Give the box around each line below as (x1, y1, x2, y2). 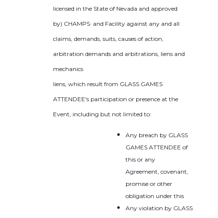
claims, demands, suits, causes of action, (53, 35, 164, 42)
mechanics (53, 65, 84, 73)
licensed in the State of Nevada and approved (53, 4, 178, 12)
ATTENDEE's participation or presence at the (53, 95, 179, 103)
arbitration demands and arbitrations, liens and (53, 50, 185, 57)
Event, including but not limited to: (53, 110, 152, 118)
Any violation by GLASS (125, 204, 193, 212)
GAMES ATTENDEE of (126, 143, 188, 151)
